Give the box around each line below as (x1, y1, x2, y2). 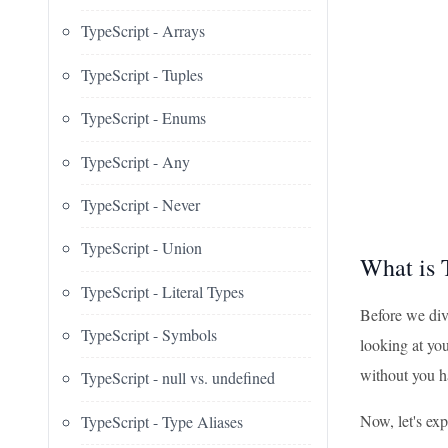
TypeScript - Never (81, 193, 200, 215)
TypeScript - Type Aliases (81, 410, 243, 432)
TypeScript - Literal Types (81, 280, 244, 302)
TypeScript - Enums (81, 107, 206, 129)
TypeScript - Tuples (81, 63, 203, 85)
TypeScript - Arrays (81, 20, 205, 42)
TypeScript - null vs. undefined (81, 367, 275, 389)
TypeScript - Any (81, 150, 190, 172)
